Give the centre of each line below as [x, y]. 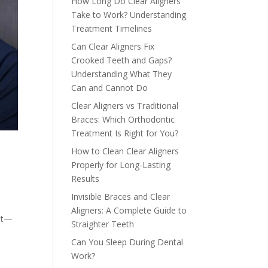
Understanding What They [122, 74]
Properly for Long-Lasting [121, 165]
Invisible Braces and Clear [121, 197]
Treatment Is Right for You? [125, 133]
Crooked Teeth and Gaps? [122, 60]
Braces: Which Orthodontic [123, 119]
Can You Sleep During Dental [127, 242]
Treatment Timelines [112, 28]
